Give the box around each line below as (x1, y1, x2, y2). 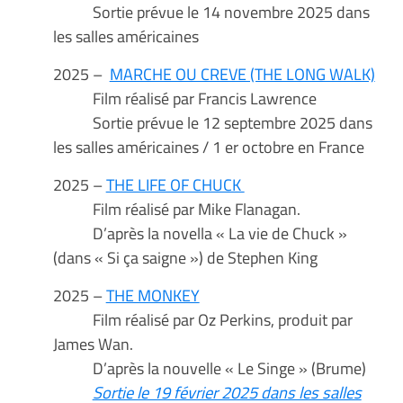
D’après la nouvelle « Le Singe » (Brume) (52, 355, 366, 381)
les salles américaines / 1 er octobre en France (52, 134, 364, 160)
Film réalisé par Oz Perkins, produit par (52, 307, 353, 333)
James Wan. (52, 331, 133, 357)
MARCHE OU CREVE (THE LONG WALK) (109, 61, 375, 87)
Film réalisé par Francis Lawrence (52, 85, 317, 112)
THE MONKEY (105, 282, 200, 309)
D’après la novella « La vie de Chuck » (52, 220, 347, 246)
